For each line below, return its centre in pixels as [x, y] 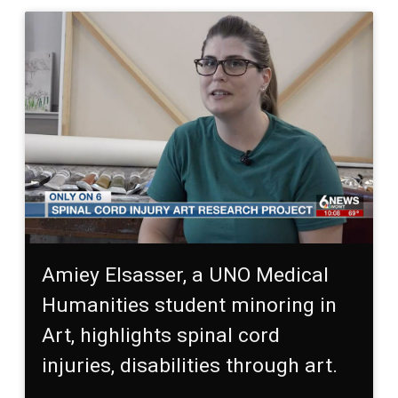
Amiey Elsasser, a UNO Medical [186, 275]
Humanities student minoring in [190, 306]
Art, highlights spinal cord [161, 336]
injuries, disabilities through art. [190, 366]
